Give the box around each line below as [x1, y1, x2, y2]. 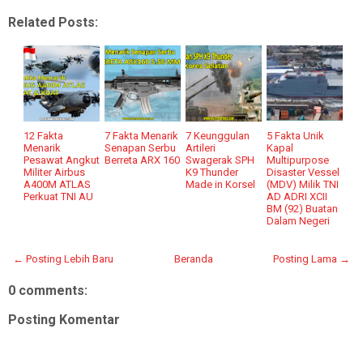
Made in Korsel [186, 177, 256, 190]
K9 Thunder [186, 165, 239, 178]
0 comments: [8, 282, 88, 298]
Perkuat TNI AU [23, 190, 94, 203]
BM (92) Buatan [267, 202, 339, 215]
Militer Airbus [23, 165, 86, 178]
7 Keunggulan [186, 129, 250, 142]
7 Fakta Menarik [105, 129, 179, 142]
